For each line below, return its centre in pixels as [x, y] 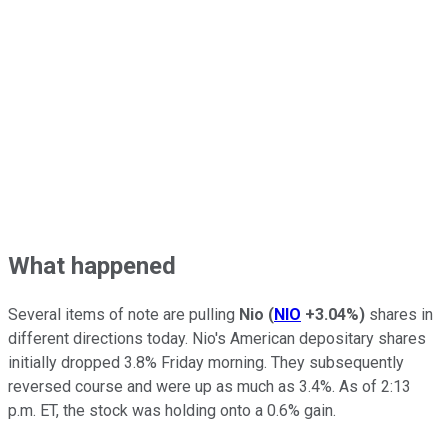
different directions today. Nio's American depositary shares [217, 339]
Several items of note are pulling [123, 315]
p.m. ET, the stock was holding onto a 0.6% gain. [174, 411]
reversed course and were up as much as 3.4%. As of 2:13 [209, 387]
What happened [92, 265]
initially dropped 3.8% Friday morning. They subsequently [206, 363]
